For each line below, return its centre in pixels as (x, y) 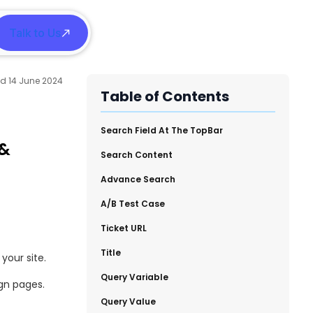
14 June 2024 (36, 81)
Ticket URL (124, 228)
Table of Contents (165, 97)
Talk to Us (35, 32)
